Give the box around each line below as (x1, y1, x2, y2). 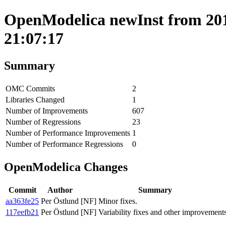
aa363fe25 (6, 196, 39, 205)
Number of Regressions (6, 117, 81, 126)
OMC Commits (6, 84, 55, 93)
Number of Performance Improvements (6, 128, 130, 137)
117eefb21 (6, 207, 39, 216)
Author (47, 185, 73, 194)
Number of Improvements (6, 106, 88, 115)
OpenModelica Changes (4, 160, 128, 174)
